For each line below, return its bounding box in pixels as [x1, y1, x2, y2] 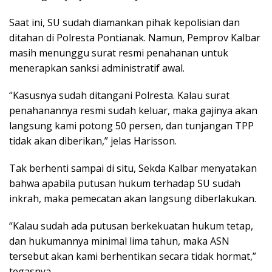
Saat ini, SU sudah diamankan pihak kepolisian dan [9, 15, 240, 29]
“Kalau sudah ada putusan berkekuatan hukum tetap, [9, 219, 253, 233]
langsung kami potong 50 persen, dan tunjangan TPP [9, 118, 254, 132]
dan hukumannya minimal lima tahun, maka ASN [9, 234, 229, 248]
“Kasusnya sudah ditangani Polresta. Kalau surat [9, 88, 229, 102]
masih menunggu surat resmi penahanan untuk [9, 46, 228, 59]
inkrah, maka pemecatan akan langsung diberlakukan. [9, 191, 256, 205]
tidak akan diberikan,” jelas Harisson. [9, 134, 177, 148]
